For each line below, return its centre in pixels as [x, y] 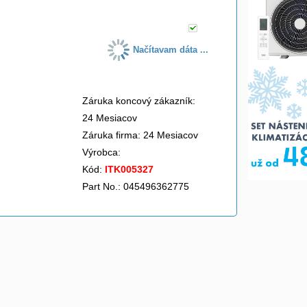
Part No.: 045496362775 [136, 186]
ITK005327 [129, 169]
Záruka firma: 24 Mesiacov [140, 135]
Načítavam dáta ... [171, 50]
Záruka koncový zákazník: [139, 101]
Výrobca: [103, 152]
